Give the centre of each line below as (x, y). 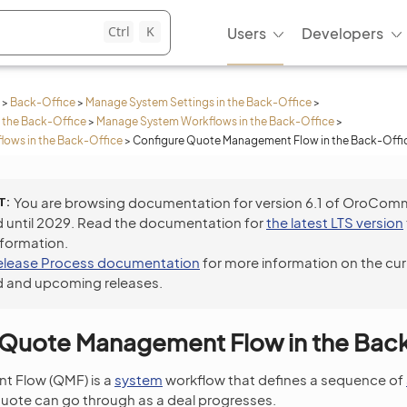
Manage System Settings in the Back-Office (199, 102)
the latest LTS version (335, 222)
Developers (342, 33)
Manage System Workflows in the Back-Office (215, 121)
